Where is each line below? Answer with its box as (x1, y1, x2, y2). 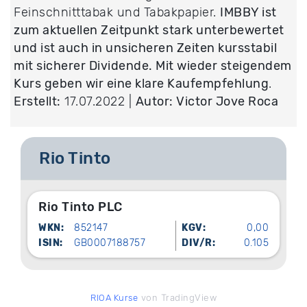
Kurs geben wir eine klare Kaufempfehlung (14, 76, 269, 92)
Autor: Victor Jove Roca (135, 94, 278, 110)
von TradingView (138, 292, 217, 304)
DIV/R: (182, 237, 215, 249)
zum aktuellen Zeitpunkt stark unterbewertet (14, 23, 284, 38)
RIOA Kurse (90, 293, 138, 304)
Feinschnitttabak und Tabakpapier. (14, 5, 220, 21)
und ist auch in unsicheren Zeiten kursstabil (14, 40, 277, 56)
